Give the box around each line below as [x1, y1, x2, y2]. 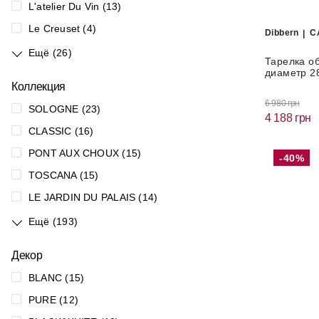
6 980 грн [265, 98, 300, 108]
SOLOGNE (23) [28, 103, 101, 115]
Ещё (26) [28, 47, 72, 58]
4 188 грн [265, 111, 312, 124]
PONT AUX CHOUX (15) [28, 147, 142, 159]
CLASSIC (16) [28, 125, 94, 137]
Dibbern [265, 28, 299, 38]
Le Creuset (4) [28, 23, 97, 34]
